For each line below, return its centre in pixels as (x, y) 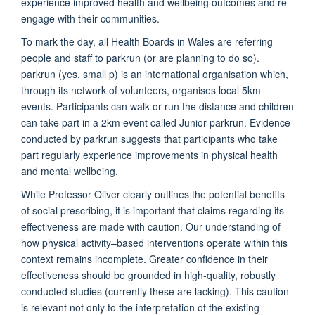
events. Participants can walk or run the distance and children (157, 106)
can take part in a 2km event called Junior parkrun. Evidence (156, 122)
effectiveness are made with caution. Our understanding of (151, 226)
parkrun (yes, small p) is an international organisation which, (155, 73)
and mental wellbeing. (70, 171)
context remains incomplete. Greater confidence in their (144, 258)
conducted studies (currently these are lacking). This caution (155, 291)
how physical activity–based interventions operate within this (154, 242)
